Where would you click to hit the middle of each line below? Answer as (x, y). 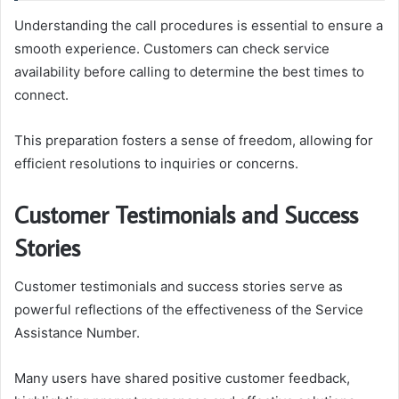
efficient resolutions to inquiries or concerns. (156, 163)
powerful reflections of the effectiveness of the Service (189, 310)
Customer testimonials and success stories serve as (179, 287)
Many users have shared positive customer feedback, (182, 379)
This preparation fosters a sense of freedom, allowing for (194, 140)
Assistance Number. (77, 333)
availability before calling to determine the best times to (189, 71)
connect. (41, 94)
